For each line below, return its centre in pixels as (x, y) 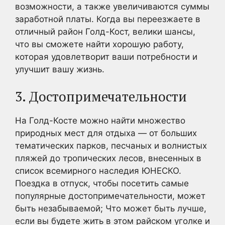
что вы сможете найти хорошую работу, (99, 44)
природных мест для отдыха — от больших (106, 133)
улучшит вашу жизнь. (60, 69)
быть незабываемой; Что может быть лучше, (111, 208)
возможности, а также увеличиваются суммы (112, 6)
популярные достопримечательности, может (110, 196)
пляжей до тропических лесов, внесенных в (108, 158)
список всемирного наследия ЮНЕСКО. (98, 171)
